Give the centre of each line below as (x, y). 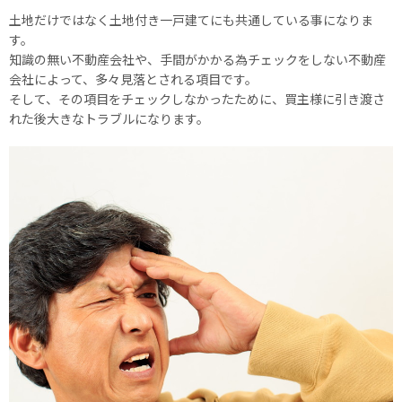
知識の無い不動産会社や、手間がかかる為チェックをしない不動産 (197, 59)
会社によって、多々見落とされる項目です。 (133, 79)
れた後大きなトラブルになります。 (109, 118)
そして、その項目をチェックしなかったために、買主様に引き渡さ (197, 98)
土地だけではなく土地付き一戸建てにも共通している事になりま (191, 19)
